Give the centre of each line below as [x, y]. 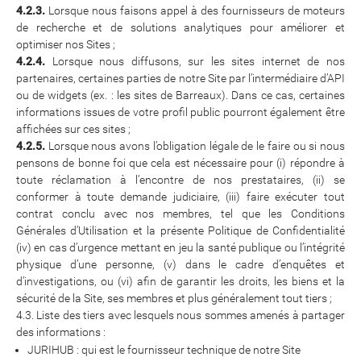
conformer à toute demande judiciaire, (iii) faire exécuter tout [180, 197]
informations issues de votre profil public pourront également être [180, 112]
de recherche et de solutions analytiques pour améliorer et [180, 28]
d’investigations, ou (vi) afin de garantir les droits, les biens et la [180, 282]
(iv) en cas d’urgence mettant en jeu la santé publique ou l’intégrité [180, 248]
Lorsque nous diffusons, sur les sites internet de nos [195, 62]
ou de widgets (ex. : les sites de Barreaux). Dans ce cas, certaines [180, 95]
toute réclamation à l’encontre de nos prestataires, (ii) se [180, 180]
